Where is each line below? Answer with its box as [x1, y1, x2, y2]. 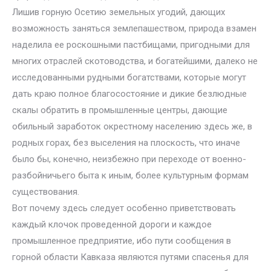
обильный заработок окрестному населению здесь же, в [12, 121, 252, 132]
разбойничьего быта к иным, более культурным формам [12, 170, 249, 181]
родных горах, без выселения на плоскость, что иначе [12, 137, 240, 148]
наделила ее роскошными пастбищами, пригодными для [12, 39, 250, 50]
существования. [12, 186, 79, 197]
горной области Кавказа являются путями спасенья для [12, 252, 249, 263]
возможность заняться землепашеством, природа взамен [12, 23, 256, 34]
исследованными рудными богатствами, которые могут [12, 72, 246, 83]
